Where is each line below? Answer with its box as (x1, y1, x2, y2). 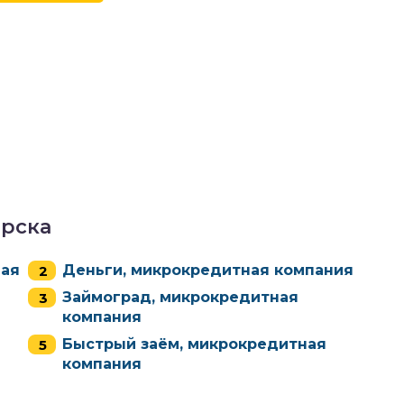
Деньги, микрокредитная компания (62, 262, 354, 279)
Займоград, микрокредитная (62, 289, 299, 306)
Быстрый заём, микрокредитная (62, 335, 327, 353)
